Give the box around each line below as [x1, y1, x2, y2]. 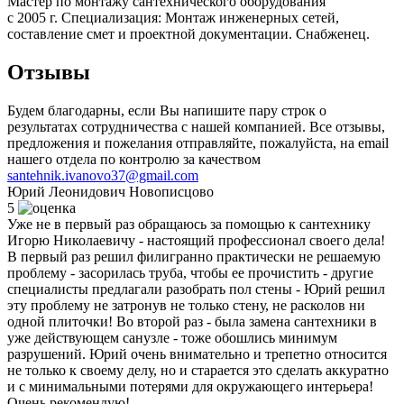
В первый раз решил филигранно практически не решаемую [7, 248, 381, 264]
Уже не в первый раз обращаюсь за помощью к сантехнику [7, 216, 371, 232]
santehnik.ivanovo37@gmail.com [7, 167, 198, 183]
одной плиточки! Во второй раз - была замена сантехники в [7, 313, 377, 329]
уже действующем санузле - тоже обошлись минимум [7, 329, 337, 345]
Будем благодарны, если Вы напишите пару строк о [7, 102, 326, 118]
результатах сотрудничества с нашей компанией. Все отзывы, [7, 118, 385, 134]
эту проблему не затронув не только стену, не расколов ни [7, 297, 365, 313]
